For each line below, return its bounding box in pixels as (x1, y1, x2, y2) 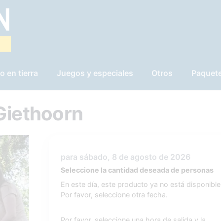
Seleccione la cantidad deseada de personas (60, 166, 214, 174)
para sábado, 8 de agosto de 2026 (60, 152, 190, 162)
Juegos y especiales (56, 68, 133, 78)
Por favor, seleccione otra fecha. (60, 190, 168, 199)
